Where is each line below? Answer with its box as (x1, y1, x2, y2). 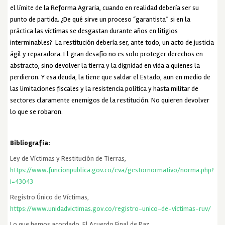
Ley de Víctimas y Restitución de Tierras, (10, 154, 127, 163)
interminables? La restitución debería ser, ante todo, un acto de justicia (10, 38, 214, 47)
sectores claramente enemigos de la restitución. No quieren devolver (10, 95, 210, 104)
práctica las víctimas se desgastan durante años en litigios (10, 26, 178, 35)
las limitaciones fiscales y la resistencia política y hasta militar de (10, 84, 199, 93)
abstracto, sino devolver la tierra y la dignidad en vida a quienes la (10, 61, 200, 70)
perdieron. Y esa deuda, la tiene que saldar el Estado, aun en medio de (10, 72, 211, 81)
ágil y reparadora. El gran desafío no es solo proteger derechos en (10, 49, 203, 58)
